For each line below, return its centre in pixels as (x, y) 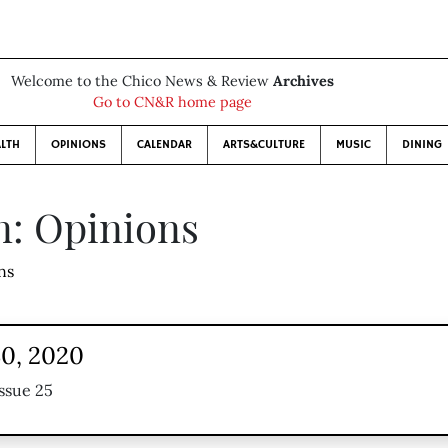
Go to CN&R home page (172, 102)
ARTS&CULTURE (263, 144)
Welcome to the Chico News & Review (141, 81)
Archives (303, 81)
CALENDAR (164, 144)
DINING (421, 144)
